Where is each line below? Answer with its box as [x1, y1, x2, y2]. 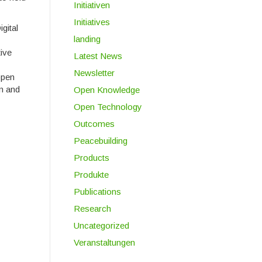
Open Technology [73, 102, 142, 112]
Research [73, 204, 111, 213]
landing [73, 34, 101, 44]
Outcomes [73, 119, 115, 129]
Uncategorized [73, 220, 129, 230]
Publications [73, 187, 121, 196]
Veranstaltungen [73, 237, 135, 247]
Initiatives [73, 17, 110, 27]
